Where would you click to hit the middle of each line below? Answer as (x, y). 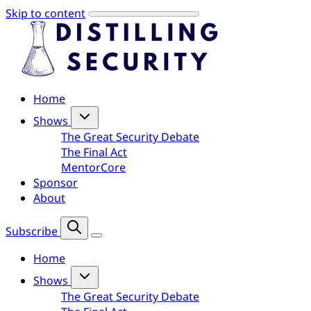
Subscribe (32, 231)
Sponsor (56, 183)
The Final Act (94, 152)
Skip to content (45, 13)
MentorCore (93, 167)
